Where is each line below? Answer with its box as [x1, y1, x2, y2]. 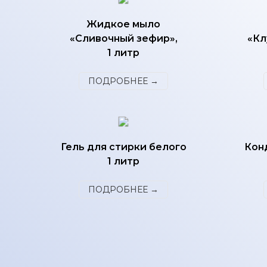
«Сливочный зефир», [69, 33, 178, 44]
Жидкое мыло [86, 18, 160, 30]
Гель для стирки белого [60, 141, 187, 153]
